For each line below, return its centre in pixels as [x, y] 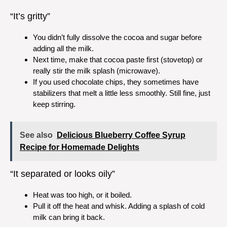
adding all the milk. [63, 48]
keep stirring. [54, 104]
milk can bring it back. [69, 217]
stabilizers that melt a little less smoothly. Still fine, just [122, 93]
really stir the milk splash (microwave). [97, 71]
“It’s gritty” [30, 16]
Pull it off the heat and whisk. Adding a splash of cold [119, 206]
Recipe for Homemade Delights [80, 147]
